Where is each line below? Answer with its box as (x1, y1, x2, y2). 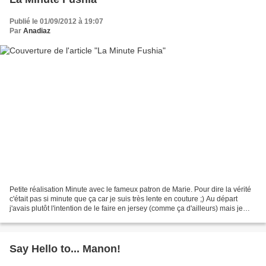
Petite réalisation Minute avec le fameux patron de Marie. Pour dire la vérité (9, 185, 251, 194)
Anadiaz (23, 26, 50, 35)
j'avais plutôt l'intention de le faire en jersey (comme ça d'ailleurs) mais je (9, 204, 243, 213)
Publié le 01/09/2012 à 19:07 (9, 17, 103, 26)
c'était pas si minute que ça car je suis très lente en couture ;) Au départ (9, 195, 237, 204)
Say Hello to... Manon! (9, 243, 121, 255)
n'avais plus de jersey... (9, 214, 84, 223)
